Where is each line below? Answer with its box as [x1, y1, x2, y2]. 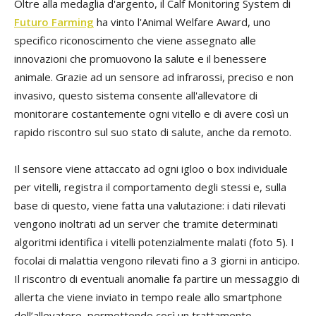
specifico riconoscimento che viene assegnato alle [14, 33, 256, 48]
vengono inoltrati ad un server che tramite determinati [14, 217, 278, 231]
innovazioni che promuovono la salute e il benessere [14, 51, 267, 66]
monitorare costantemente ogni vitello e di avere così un [14, 107, 288, 121]
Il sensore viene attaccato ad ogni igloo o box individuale [14, 162, 288, 176]
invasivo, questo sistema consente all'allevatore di [14, 88, 257, 103]
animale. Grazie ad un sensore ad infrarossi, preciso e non [14, 70, 293, 85]
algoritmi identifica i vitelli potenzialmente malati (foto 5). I [14, 235, 294, 250]
